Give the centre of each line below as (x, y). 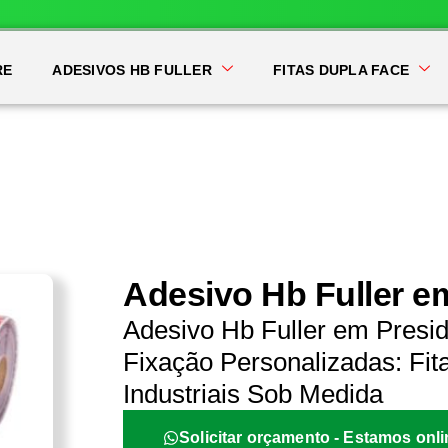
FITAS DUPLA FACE (341, 70)
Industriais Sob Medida (253, 394)
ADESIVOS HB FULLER (132, 70)
